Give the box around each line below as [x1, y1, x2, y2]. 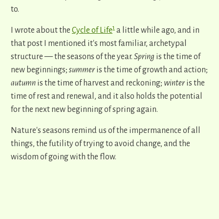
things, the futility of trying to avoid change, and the [11, 139, 190, 149]
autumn [11, 79, 36, 88]
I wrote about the [11, 26, 72, 35]
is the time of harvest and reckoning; [36, 79, 164, 88]
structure [11, 52, 44, 62]
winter [164, 79, 185, 88]
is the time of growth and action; [96, 66, 208, 75]
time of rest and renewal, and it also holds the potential [11, 92, 202, 101]
